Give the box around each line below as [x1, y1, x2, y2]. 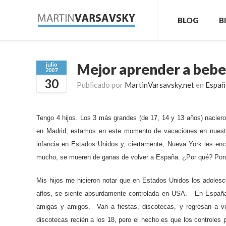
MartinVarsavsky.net [125, 80, 194, 89]
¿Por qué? [182, 153, 214, 161]
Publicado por [77, 80, 125, 89]
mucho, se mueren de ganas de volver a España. [36, 153, 182, 161]
